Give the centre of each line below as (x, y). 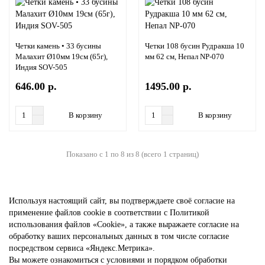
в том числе (175, 237)
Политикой (190, 213)
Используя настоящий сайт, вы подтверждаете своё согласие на (122, 201)
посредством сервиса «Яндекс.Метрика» (81, 248)
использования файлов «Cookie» (67, 225)
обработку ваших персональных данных (80, 237)
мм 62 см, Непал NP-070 (185, 57)
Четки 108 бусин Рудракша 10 (195, 46)
